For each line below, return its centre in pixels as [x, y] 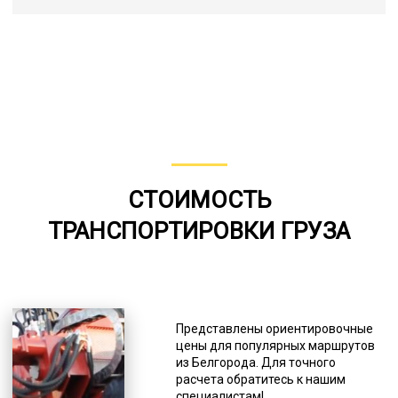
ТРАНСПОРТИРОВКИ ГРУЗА [199, 231]
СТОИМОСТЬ [199, 199]
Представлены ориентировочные [274, 328]
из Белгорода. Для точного [255, 362]
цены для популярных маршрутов [275, 345]
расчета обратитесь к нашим [260, 379]
